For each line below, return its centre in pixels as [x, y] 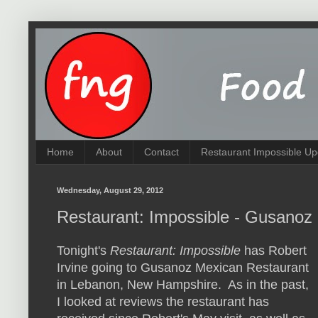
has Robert [274, 251]
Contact [161, 152]
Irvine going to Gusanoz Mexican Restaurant [183, 268]
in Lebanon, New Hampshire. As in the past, [183, 285]
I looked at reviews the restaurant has [163, 302]
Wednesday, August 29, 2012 [110, 190]
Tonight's [83, 251]
